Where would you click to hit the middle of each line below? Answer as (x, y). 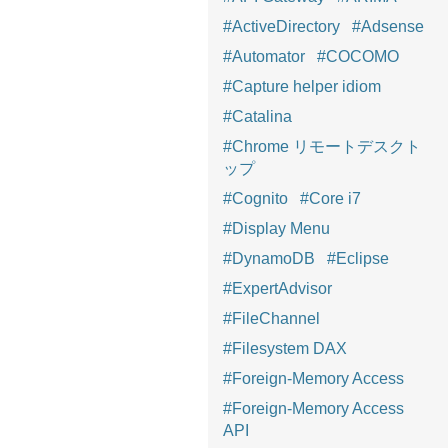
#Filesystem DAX (285, 348)
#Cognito (255, 198)
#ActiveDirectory (281, 26)
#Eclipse (358, 258)
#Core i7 (330, 198)
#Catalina (257, 116)
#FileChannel (271, 318)
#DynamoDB (269, 258)
